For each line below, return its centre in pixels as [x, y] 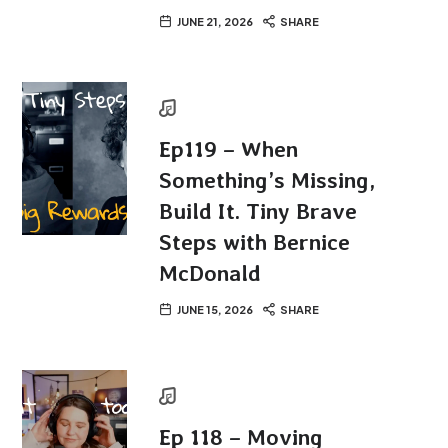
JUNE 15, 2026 [215, 310]
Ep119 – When [229, 149]
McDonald [210, 273]
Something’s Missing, [267, 180]
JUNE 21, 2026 [215, 22]
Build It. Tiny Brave [258, 211]
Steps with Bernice [255, 242]
